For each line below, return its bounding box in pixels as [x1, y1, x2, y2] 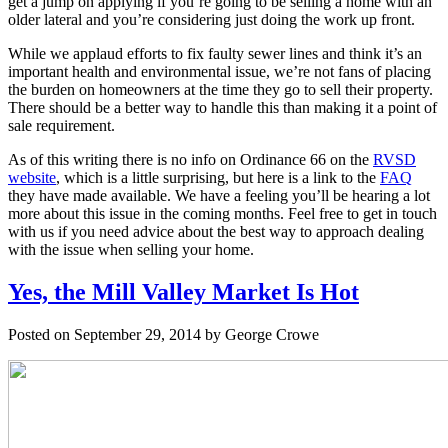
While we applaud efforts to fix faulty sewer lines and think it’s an [8, 45, 422, 63]
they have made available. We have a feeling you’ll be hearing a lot [8, 187, 430, 205]
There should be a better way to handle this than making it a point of [8, 99, 437, 117]
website [8, 169, 56, 187]
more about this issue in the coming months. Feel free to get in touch [8, 205, 437, 223]
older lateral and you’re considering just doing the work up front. [8, 11, 415, 29]
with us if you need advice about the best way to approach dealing [8, 223, 424, 241]
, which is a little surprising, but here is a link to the [56, 169, 380, 187]
